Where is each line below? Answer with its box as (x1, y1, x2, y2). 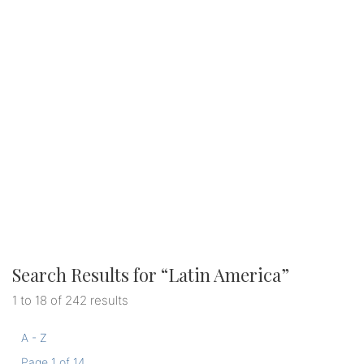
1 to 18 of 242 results (12, 292, 128, 309)
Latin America (168, 262, 281, 288)
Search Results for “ (12, 262, 168, 288)
